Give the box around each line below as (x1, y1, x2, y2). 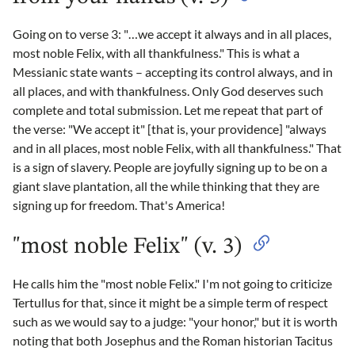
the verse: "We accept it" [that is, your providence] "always (13, 120, 326, 136)
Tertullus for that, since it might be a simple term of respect (13, 294, 328, 310)
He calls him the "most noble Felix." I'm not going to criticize (13, 275, 332, 291)
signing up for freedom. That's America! (13, 197, 225, 212)
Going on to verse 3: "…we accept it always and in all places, (13, 25, 331, 41)
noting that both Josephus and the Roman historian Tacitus (13, 332, 333, 348)
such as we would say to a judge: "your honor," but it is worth (13, 313, 338, 329)
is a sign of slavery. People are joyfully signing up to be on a (13, 158, 327, 174)
